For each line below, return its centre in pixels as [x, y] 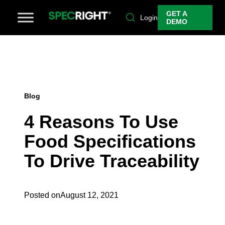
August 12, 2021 [89, 195]
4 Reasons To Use [101, 122]
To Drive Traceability [112, 161]
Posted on [42, 195]
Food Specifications [110, 142]
